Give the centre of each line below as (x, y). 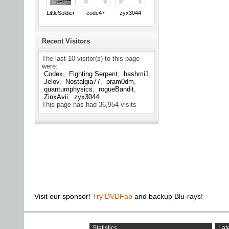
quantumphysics (68, 89)
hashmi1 (136, 74)
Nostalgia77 (83, 82)
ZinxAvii (56, 97)
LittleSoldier (61, 13)
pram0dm (120, 82)
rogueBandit (116, 89)
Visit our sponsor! (63, 197)
